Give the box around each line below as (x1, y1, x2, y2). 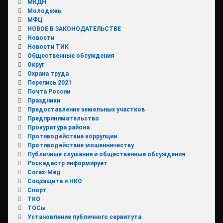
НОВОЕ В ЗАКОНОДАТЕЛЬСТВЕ (27, 25, 121, 32)
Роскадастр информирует (27, 159, 108, 167)
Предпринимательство (27, 114, 99, 122)
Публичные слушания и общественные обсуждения (27, 150, 185, 158)
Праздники (27, 97, 60, 104)
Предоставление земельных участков (27, 106, 145, 113)
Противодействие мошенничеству (27, 141, 134, 149)
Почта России (27, 88, 70, 95)
